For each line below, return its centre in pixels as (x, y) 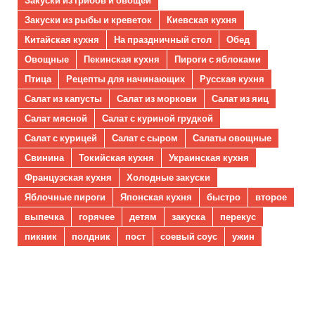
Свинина (44, 158)
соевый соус (189, 237)
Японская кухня (156, 197)
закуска (188, 217)
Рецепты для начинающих (126, 79)
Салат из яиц (240, 99)
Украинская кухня (209, 158)
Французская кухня (68, 178)
